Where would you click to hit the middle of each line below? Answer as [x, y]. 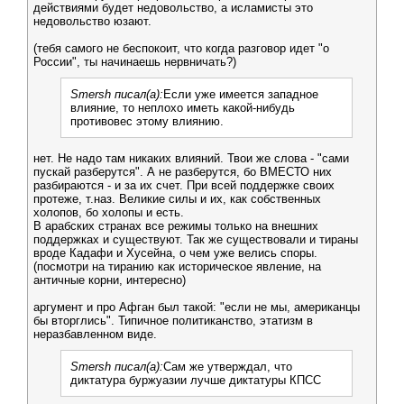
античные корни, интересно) [110, 280]
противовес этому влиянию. [147, 121]
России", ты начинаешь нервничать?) [135, 62]
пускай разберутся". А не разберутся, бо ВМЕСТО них [183, 172]
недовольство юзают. [92, 21]
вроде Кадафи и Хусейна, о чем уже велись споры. [175, 253]
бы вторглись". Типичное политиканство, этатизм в [173, 321]
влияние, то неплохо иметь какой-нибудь [183, 108]
